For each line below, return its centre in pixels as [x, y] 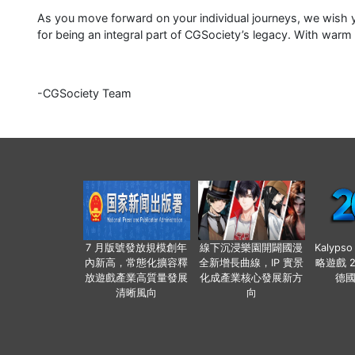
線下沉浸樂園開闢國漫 [251, 248]
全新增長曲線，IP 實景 [251, 263]
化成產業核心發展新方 [251, 278]
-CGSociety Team [84, 93]
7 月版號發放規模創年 [136, 248]
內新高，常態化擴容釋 [136, 263]
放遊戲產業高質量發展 [136, 278]
